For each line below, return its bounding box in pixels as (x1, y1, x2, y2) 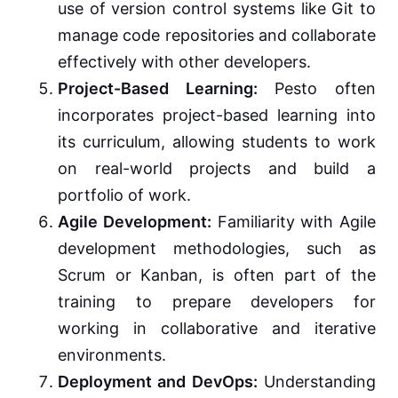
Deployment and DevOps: (58, 372, 258, 392)
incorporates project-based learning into (58, 106, 376, 125)
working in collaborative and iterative (58, 319, 376, 338)
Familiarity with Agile (211, 212, 376, 232)
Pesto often (257, 79, 377, 99)
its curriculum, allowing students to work (58, 132, 376, 152)
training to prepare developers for (58, 292, 376, 312)
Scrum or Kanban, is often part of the (58, 266, 376, 285)
